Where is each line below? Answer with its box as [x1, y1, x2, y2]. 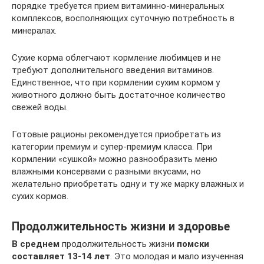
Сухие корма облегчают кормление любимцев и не [12, 52, 221, 64]
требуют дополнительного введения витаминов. [12, 65, 214, 76]
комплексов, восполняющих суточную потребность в [12, 13, 235, 24]
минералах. [12, 25, 57, 37]
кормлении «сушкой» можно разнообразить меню [12, 154, 217, 165]
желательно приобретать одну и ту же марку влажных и [12, 179, 244, 190]
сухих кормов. [12, 191, 68, 202]
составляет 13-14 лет [12, 251, 110, 262]
